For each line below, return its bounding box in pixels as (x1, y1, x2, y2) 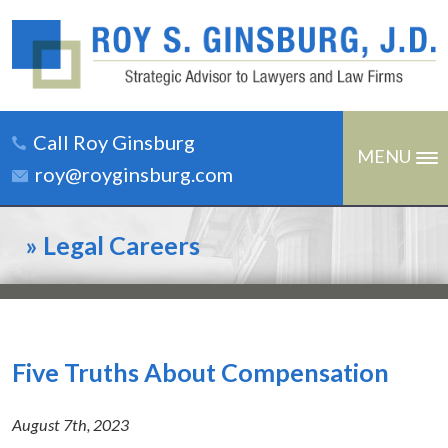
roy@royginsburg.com (35, 161, 233, 186)
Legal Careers (43, 229, 200, 260)
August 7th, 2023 (12, 414, 129, 434)
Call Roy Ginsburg (33, 129, 195, 154)
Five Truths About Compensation (12, 356, 389, 387)
